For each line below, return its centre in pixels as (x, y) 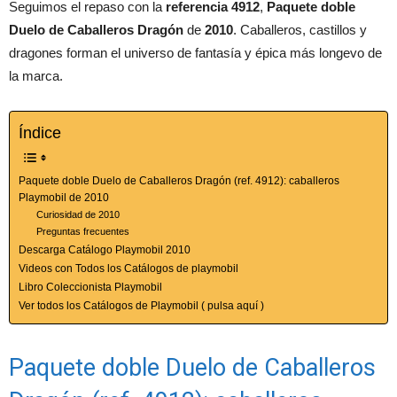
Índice (40, 133)
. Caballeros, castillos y (300, 30)
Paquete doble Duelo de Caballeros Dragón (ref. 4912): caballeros (179, 181)
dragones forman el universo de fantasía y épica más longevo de (195, 53)
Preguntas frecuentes (83, 232)
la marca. (36, 76)
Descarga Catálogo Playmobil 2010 (105, 250)
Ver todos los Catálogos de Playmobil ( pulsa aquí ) (141, 306)
